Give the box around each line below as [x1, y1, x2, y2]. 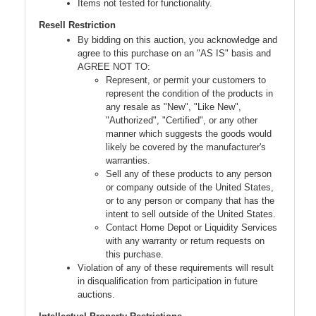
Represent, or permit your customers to [106, 75, 266, 86]
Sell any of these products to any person [106, 169, 272, 180]
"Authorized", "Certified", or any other [106, 115, 257, 126]
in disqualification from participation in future [78, 276, 257, 287]
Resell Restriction [39, 20, 116, 31]
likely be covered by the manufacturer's [106, 142, 266, 153]
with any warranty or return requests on [106, 236, 265, 247]
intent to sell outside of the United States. [106, 209, 276, 220]
